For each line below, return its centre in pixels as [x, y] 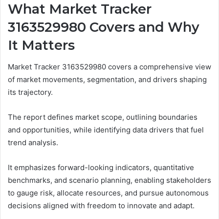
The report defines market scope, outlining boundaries [103, 117]
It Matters [41, 45]
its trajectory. [30, 92]
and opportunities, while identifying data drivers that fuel [106, 130]
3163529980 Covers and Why [104, 27]
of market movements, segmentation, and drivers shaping [107, 80]
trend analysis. [33, 143]
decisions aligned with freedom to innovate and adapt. [101, 206]
